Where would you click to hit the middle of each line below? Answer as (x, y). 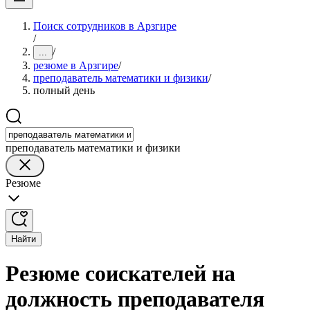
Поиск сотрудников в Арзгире (105, 26)
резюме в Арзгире (76, 65)
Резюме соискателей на (120, 274)
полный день (64, 90)
